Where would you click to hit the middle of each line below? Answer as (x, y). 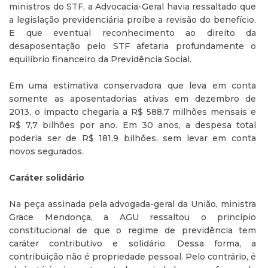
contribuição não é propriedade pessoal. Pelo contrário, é (133, 257)
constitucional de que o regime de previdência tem (133, 230)
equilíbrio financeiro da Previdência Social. (100, 59)
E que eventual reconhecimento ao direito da (133, 33)
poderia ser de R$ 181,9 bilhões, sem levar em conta (133, 138)
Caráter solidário (47, 178)
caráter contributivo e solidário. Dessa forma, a (133, 243)
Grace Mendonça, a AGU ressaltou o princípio (133, 217)
